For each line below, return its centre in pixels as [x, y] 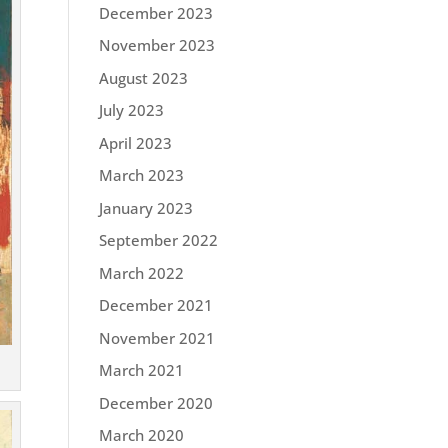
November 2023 [156, 45]
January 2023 [145, 207]
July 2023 [131, 110]
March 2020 [141, 435]
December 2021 [155, 305]
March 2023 [141, 175]
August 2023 [143, 77]
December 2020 [155, 402]
